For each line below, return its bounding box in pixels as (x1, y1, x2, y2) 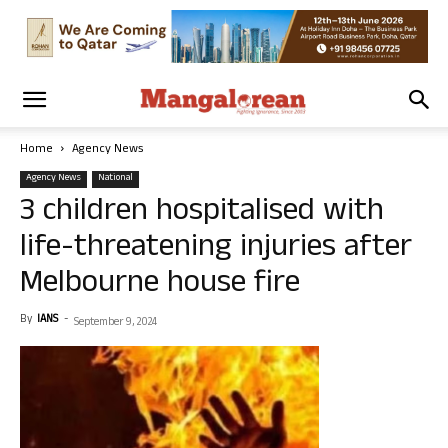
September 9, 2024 (74, 314, 157, 332)
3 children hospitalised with (20, 187, 384, 240)
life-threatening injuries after (20, 223, 412, 276)
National (98, 170, 133, 187)
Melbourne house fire (20, 259, 300, 312)
